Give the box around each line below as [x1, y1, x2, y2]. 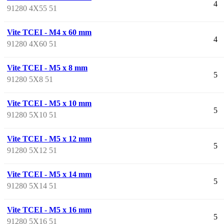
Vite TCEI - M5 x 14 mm [7, 169, 91, 178]
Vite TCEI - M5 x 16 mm [7, 205, 91, 214]
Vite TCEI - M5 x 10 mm [7, 98, 91, 107]
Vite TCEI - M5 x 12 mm [7, 134, 91, 143]
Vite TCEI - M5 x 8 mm [7, 63, 87, 72]
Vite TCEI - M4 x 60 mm [7, 27, 91, 36]
